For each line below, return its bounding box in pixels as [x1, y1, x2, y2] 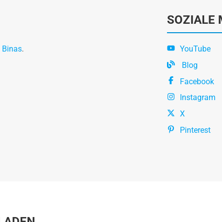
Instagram [179, 93, 216, 103]
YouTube [179, 44, 211, 54]
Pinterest [179, 125, 211, 135]
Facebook [179, 76, 214, 86]
